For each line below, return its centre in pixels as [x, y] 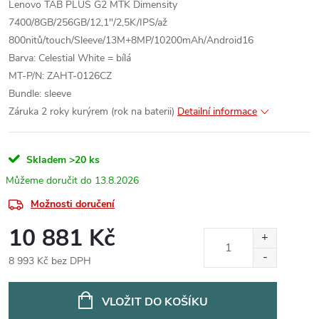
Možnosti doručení [73, 204]
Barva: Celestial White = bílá [70, 58]
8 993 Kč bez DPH [50, 261]
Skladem [45, 160]
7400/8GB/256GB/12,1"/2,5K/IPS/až [88, 22]
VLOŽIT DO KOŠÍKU [155, 302]
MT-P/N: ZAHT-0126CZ [60, 76]
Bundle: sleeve [40, 94]
